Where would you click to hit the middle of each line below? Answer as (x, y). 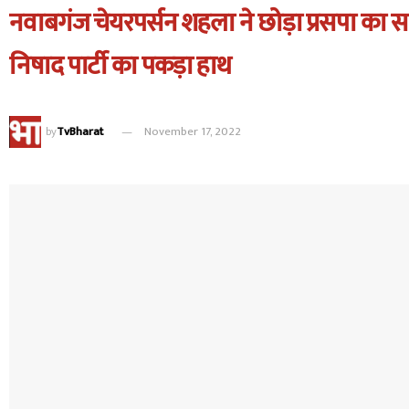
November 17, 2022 (193, 131)
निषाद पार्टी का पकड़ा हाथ (121, 66)
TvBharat (80, 131)
